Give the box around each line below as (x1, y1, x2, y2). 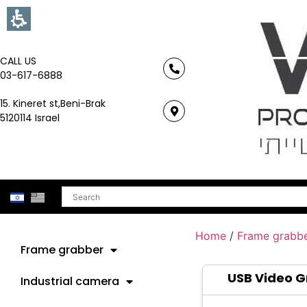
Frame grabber (21, 242, 103, 258)
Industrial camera (21, 273, 119, 289)
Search (62, 185, 98, 199)
